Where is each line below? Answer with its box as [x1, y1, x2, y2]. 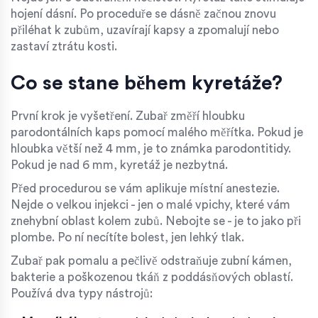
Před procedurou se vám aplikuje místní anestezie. [11, 182, 280, 194]
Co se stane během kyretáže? [11, 72, 283, 93]
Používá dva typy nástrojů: [11, 287, 153, 300]
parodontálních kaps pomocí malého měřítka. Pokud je [11, 126, 303, 138]
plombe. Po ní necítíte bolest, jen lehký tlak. [11, 231, 244, 243]
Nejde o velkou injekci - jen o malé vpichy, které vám [11, 198, 290, 211]
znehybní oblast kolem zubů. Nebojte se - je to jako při [11, 214, 301, 227]
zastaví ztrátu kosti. [11, 40, 117, 53]
